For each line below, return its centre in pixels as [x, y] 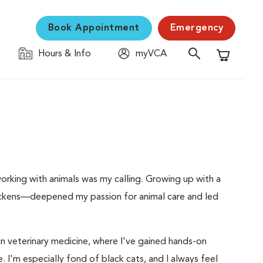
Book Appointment [94, 28]
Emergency [196, 28]
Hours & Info [65, 54]
